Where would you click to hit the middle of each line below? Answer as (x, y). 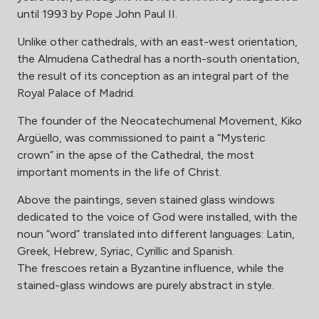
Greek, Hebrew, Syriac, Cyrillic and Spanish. (126, 251)
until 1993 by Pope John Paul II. (97, 14)
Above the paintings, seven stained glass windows (146, 200)
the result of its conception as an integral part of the (153, 76)
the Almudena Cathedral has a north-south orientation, (158, 59)
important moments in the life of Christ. (119, 172)
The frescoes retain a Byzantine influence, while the (151, 268)
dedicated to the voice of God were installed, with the (157, 217)
